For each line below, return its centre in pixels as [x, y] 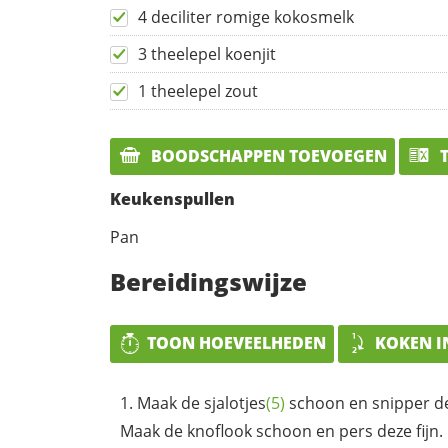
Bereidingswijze [208, 282]
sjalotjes [235, 402]
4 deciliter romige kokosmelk [246, 16]
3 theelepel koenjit [207, 53]
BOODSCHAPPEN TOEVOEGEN [267, 155]
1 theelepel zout [198, 90]
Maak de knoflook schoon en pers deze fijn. [281, 430]
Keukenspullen [172, 199]
